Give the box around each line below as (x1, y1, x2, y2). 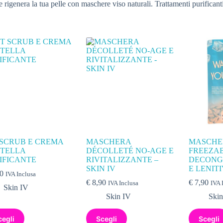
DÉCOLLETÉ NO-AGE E (86, 146, 174, 155)
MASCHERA (86, 137, 131, 146)
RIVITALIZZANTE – (86, 155, 159, 164)
